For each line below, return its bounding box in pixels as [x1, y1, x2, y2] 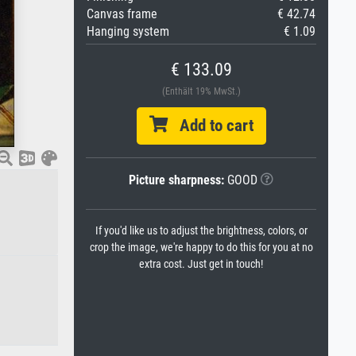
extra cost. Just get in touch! [139, 257, 263, 271]
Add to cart [167, 116, 253, 135]
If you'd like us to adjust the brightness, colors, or [95, 224, 308, 238]
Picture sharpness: [129, 172, 224, 188]
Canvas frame [87, 6, 157, 21]
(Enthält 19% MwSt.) [161, 86, 241, 97]
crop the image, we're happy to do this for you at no [89, 241, 313, 254]
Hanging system [87, 24, 169, 39]
